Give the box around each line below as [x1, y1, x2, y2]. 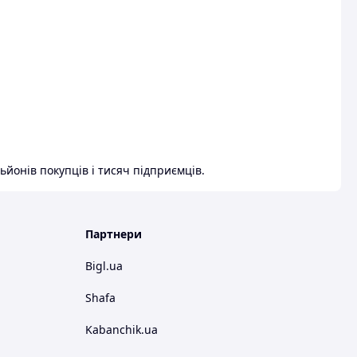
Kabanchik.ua [85, 322, 158, 338]
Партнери [85, 226, 142, 242]
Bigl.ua [85, 258, 123, 274]
